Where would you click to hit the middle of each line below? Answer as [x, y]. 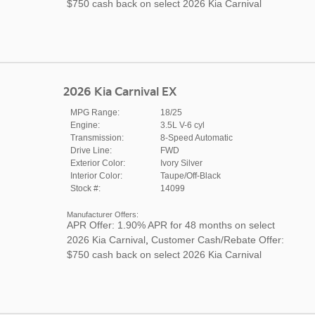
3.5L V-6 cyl [182, 125]
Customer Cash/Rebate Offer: [217, 239]
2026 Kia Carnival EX [120, 92]
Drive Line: [91, 150]
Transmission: [97, 137]
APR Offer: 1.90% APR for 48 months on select [171, 225]
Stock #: [85, 188]
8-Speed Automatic [196, 137]
